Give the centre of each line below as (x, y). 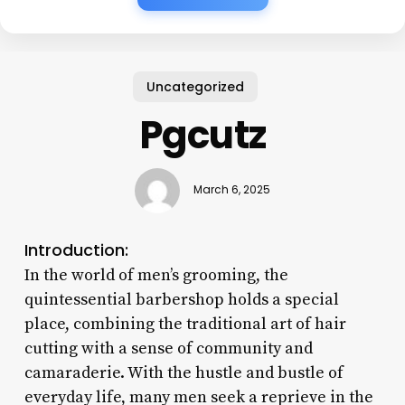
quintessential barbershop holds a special (181, 299)
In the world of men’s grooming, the (156, 275)
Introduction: (76, 250)
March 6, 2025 (231, 190)
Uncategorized (196, 86)
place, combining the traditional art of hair (185, 324)
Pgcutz (202, 135)
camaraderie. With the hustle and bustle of (184, 372)
